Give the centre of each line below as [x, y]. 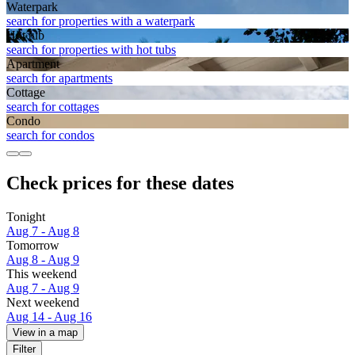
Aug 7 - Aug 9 [43, 288]
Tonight [26, 217]
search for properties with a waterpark [101, 21]
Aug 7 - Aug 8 [43, 231]
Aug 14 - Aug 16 [49, 317]
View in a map [45, 333]
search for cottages [53, 107]
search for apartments [59, 78]
